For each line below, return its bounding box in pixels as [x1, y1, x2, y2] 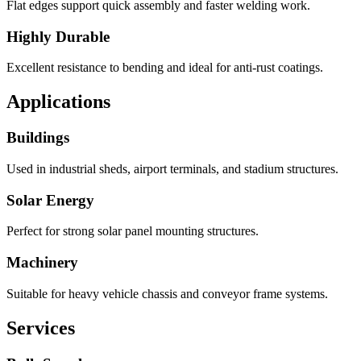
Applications [6, 91, 110, 113]
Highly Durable [6, 27, 110, 45]
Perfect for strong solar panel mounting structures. [6, 224, 259, 239]
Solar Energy [6, 191, 94, 209]
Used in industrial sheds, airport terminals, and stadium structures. [6, 161, 338, 176]
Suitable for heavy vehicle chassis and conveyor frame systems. [6, 286, 328, 301]
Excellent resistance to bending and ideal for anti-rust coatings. [6, 60, 323, 75]
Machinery [6, 254, 78, 272]
